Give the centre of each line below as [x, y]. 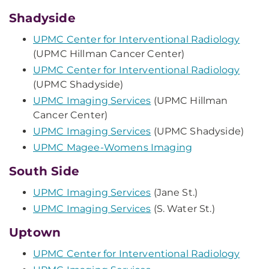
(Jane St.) [174, 192]
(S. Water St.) [183, 209]
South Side [44, 171]
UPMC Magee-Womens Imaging [113, 147]
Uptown [35, 232]
